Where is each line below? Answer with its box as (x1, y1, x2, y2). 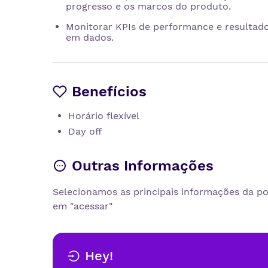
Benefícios (72, 83, 147, 100)
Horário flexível (68, 109, 139, 121)
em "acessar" (53, 200, 112, 212)
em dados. (66, 31, 114, 43)
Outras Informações (72, 157, 214, 174)
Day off (68, 125, 102, 137)
